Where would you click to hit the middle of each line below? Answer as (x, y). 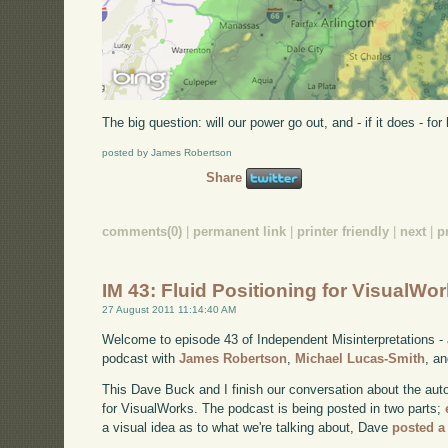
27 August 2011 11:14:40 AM (169, 309)
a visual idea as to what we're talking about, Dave (247, 428)
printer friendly (343, 232)
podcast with (141, 358)
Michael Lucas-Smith (360, 358)
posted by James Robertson (167, 152)
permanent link (240, 232)
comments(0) (142, 232)
